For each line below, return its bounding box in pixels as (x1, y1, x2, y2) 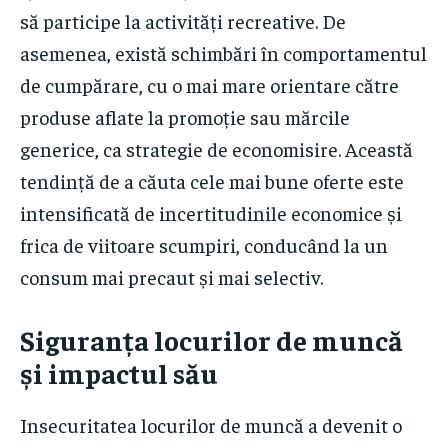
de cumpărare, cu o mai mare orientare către (20, 71, 399, 97)
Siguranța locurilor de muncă (20, 321, 403, 357)
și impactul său (20, 354, 218, 390)
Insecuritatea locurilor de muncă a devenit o (20, 411, 402, 437)
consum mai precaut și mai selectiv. (20, 263, 323, 289)
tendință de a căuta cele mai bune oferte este (20, 167, 404, 193)
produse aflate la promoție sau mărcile (20, 103, 350, 129)
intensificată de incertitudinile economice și (20, 199, 402, 225)
